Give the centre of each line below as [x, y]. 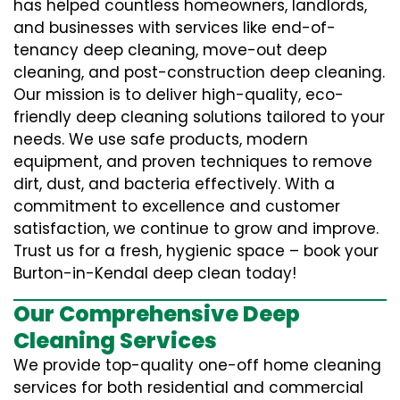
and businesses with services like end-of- [175, 28]
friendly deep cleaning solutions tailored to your [199, 117]
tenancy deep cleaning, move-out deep [170, 50]
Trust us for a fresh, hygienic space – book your [196, 251]
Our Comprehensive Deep [157, 314]
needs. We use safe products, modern [161, 139]
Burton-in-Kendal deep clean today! [155, 273]
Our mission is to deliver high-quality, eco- [179, 95]
